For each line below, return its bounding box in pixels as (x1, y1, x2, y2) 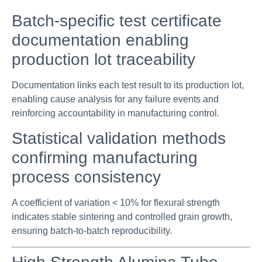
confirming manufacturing (12, 149, 198, 167)
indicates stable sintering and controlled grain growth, (12, 212, 232, 222)
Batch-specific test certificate (12, 11, 222, 30)
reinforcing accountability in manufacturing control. (12, 108, 219, 118)
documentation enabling (12, 30, 189, 49)
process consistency (12, 168, 161, 187)
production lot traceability (12, 50, 195, 68)
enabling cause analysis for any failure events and (12, 94, 219, 104)
